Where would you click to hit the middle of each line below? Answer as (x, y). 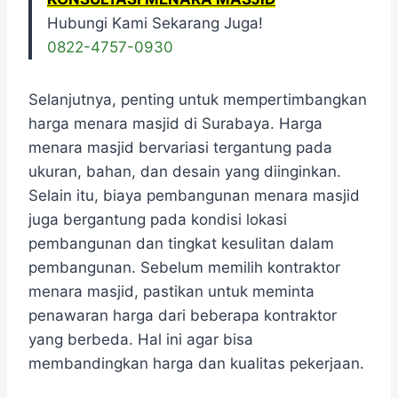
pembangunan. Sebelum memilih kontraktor (184, 268)
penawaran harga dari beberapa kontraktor (183, 316)
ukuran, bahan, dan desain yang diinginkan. (185, 172)
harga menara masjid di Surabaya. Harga (175, 124)
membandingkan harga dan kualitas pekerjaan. (196, 364)
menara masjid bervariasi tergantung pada (180, 148)
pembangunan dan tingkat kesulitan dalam (181, 244)
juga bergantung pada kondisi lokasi (158, 220)
